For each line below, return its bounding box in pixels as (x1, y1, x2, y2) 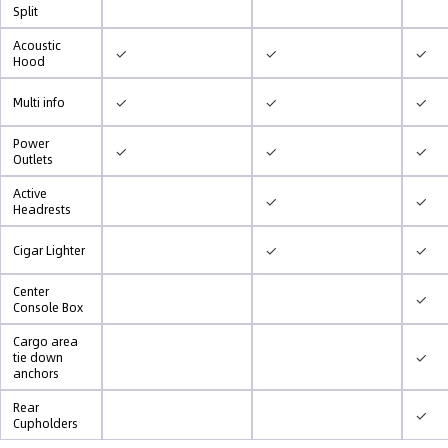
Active (13, 184, 47, 202)
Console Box (13, 298, 83, 316)
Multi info (13, 93, 65, 111)
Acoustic (13, 36, 61, 54)
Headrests (13, 200, 71, 218)
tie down (13, 348, 63, 366)
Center (13, 282, 49, 300)
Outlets (13, 150, 53, 168)
